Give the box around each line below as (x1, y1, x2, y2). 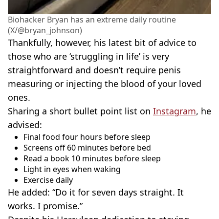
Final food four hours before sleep (23, 131, 151, 142)
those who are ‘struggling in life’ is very (8, 50, 169, 62)
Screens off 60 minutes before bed (23, 142, 151, 153)
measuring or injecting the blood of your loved (8, 77, 201, 89)
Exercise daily (23, 174, 73, 185)
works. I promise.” (8, 199, 83, 212)
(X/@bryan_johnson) (8, 24, 82, 36)
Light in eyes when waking (23, 163, 121, 175)
